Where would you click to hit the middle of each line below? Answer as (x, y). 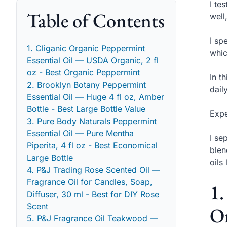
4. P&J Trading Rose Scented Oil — (93, 169)
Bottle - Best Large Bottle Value (86, 109)
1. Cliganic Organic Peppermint (86, 48)
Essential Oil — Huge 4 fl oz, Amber (96, 97)
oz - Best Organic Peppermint (83, 72)
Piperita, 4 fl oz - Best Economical (92, 145)
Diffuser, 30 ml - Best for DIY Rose (93, 194)
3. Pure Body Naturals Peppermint (92, 121)
